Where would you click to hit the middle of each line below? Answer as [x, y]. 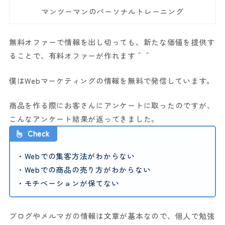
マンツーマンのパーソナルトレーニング [113, 11]
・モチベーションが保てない [68, 183]
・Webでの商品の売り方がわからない [84, 170]
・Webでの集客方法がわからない [76, 156]
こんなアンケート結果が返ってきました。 [84, 119]
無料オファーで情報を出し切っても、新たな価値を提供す [112, 42]
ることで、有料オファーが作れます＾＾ [80, 56]
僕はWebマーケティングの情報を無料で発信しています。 [112, 80]
